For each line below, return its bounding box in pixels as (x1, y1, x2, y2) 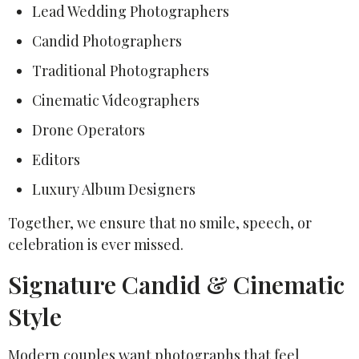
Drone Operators (32, 119, 145, 139)
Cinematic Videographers (32, 90, 200, 110)
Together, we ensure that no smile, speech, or (8, 212, 312, 232)
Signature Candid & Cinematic (8, 268, 345, 301)
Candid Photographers (32, 30, 182, 50)
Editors (32, 149, 80, 169)
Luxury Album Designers (32, 179, 196, 199)
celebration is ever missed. (8, 234, 184, 254)
